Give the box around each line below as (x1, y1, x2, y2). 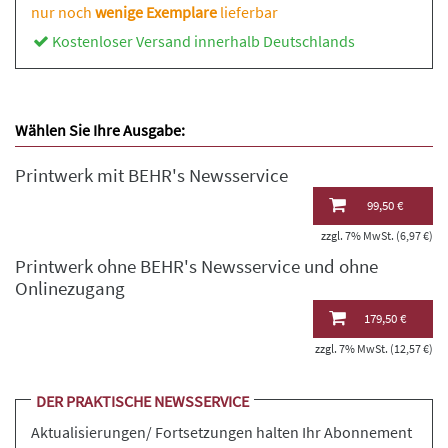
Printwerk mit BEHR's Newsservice (15, 164, 288, 187)
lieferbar (217, 2, 278, 22)
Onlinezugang (15, 277, 125, 300)
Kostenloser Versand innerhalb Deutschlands (51, 31, 355, 51)
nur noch (31, 2, 95, 22)
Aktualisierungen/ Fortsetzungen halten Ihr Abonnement (31, 422, 412, 442)
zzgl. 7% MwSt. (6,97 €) (321, 228, 433, 243)
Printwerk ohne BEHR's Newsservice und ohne (15, 255, 378, 278)
